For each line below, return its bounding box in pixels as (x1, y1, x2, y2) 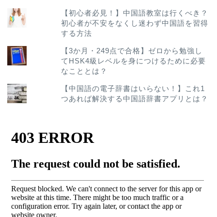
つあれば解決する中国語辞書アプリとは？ (61, 94, 209, 103)
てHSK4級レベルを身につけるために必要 (61, 56, 206, 65)
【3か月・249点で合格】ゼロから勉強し (61, 46, 203, 55)
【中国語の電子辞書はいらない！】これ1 (61, 84, 205, 93)
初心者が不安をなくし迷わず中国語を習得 (61, 18, 209, 27)
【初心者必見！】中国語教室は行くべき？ (61, 8, 209, 17)
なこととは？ (61, 66, 108, 75)
